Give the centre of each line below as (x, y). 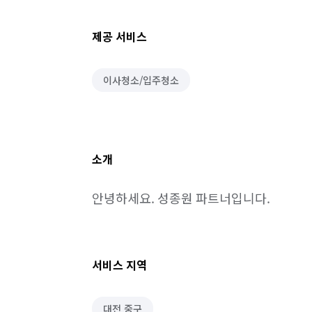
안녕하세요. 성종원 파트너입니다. (181, 198)
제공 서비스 (119, 36)
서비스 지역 (119, 265)
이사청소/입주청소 (141, 80)
